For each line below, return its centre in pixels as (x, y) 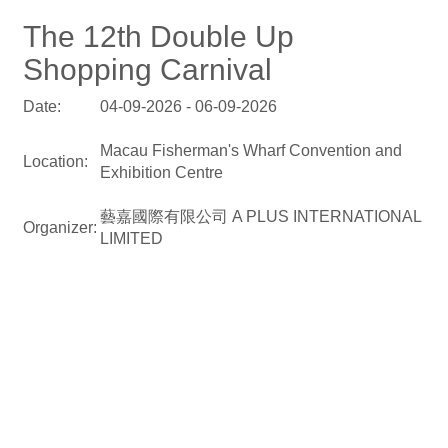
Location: (55, 161)
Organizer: (59, 227)
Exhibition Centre (161, 172)
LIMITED (131, 238)
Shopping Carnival (147, 69)
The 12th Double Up (158, 36)
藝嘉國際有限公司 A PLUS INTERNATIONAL (260, 216)
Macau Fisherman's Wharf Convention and (250, 150)
